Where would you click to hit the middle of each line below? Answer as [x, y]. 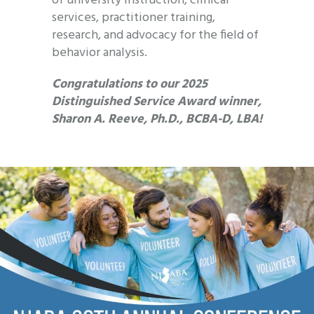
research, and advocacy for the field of [155, 36]
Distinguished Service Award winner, [157, 102]
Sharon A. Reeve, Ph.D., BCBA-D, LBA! [157, 120]
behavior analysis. [100, 53]
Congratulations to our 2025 [130, 85]
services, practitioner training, [134, 18]
